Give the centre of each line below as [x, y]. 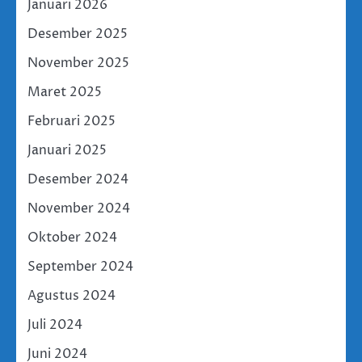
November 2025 [78, 63]
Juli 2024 [55, 324]
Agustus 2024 [72, 295]
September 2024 [80, 266]
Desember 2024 [78, 179]
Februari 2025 [72, 121]
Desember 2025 [78, 34]
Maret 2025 [65, 92]
